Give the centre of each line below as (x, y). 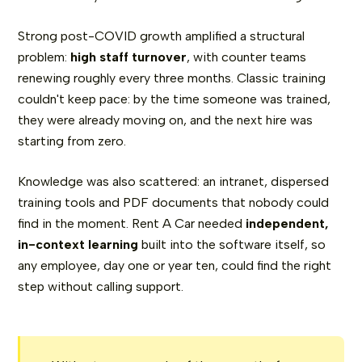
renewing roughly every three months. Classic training (172, 78)
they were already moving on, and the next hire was (166, 120)
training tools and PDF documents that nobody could (174, 202)
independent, (288, 223)
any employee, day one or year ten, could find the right (175, 265)
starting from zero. (72, 141)
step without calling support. (101, 286)
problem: (44, 57)
